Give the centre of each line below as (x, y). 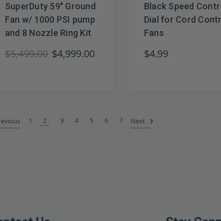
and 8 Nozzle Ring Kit (48, 33)
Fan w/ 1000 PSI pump (50, 20)
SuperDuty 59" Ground (50, 6)
